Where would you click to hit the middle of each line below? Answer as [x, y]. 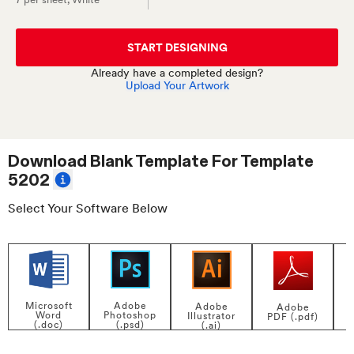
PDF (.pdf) [293, 317]
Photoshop [130, 316]
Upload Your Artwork [177, 85]
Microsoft [49, 306]
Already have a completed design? [177, 73]
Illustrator [211, 316]
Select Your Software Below [88, 208]
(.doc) [49, 325]
